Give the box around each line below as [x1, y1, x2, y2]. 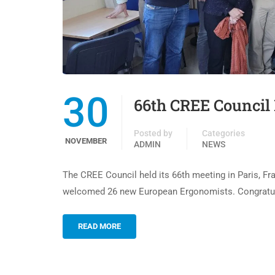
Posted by [134, 128, 172, 139]
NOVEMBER [65, 136, 107, 146]
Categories [202, 128, 245, 139]
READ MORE [78, 222, 121, 231]
